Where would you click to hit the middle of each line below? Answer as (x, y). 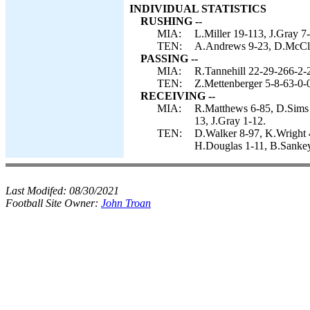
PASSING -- (169, 58)
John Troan (126, 203)
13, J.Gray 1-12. (230, 121)
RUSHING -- (171, 21)
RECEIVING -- (178, 96)
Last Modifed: (37, 191)
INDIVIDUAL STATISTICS (198, 9)
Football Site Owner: (53, 203)
